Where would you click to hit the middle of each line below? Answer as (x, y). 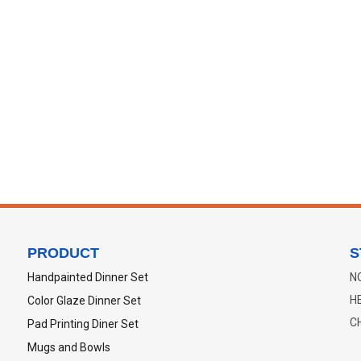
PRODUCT (63, 253)
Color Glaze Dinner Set (84, 301)
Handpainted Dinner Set (88, 277)
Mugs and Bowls (69, 347)
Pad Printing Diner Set (83, 324)
